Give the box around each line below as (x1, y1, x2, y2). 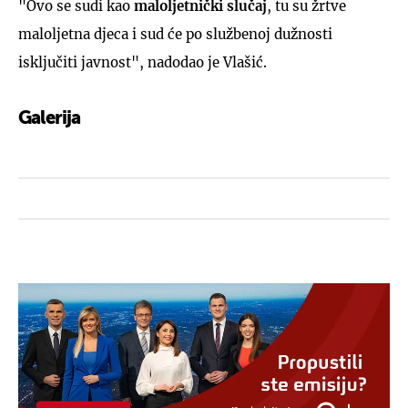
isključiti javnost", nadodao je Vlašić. (18, 53, 270, 71)
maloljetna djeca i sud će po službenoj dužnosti (18, 25, 332, 43)
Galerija (18, 109, 81, 128)
